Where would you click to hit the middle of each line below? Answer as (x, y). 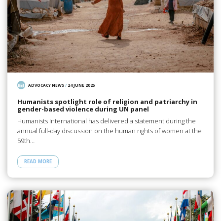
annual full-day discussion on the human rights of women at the (109, 131)
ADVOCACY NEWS (46, 85)
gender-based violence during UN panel (83, 109)
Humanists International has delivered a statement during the (106, 121)
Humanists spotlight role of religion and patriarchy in (107, 101)
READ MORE (38, 162)
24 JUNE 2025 (82, 85)
